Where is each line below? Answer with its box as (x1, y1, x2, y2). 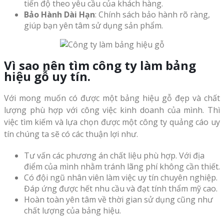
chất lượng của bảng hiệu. (24, 205, 121, 216)
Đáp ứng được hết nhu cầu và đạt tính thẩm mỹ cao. (24, 183, 217, 194)
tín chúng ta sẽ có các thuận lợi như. (4, 128, 138, 140)
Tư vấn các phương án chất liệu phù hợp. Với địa (24, 150, 204, 161)
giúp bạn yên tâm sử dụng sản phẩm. (24, 20, 163, 31)
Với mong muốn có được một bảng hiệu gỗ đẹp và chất (4, 92, 220, 104)
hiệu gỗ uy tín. (4, 68, 90, 85)
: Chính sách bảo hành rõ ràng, (95, 9, 210, 20)
